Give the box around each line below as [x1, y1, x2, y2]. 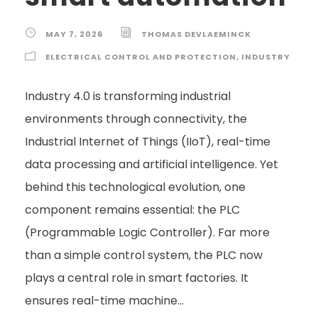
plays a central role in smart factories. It [25, 269, 248, 286]
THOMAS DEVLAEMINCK [141, 28, 251, 40]
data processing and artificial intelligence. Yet [25, 155, 278, 172]
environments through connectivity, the [25, 110, 247, 127]
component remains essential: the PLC [25, 201, 240, 218]
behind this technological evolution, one [25, 178, 246, 195]
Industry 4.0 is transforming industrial [25, 87, 231, 104]
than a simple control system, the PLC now [25, 246, 263, 263]
